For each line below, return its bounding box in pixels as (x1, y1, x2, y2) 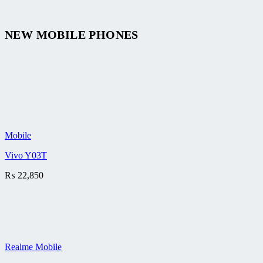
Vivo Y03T (5, 150, 47, 160)
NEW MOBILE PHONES (5, 28, 139, 42)
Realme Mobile (5, 242, 62, 252)
